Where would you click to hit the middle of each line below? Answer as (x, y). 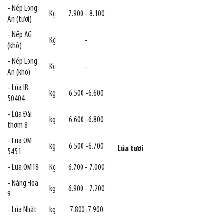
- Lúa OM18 (23, 168)
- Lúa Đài (20, 115)
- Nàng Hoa (23, 184)
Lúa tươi (130, 149)
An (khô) (19, 73)
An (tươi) (20, 20)
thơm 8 (17, 126)
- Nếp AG (20, 35)
